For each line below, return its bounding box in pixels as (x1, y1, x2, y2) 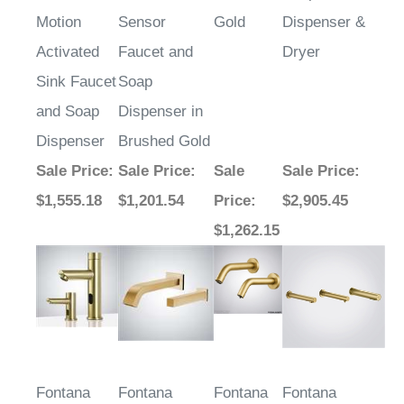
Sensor (118, 14, 166, 32)
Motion (36, 14, 81, 32)
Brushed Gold (118, 133, 210, 151)
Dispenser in (118, 103, 203, 121)
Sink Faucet (36, 73, 116, 91)
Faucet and (118, 43, 193, 61)
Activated (36, 43, 99, 61)
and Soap (36, 103, 99, 121)
